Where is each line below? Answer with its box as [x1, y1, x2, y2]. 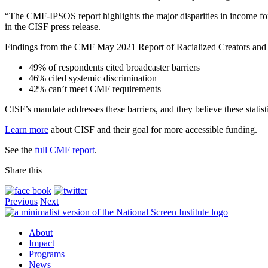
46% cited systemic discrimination [29, 72, 157, 83]
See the [5, 144, 35, 155]
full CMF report [35, 144, 95, 155]
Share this [5, 165, 42, 175]
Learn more [5, 124, 48, 135]
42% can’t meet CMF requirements [29, 83, 161, 94]
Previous [5, 196, 38, 206]
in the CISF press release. [5, 21, 100, 32]
